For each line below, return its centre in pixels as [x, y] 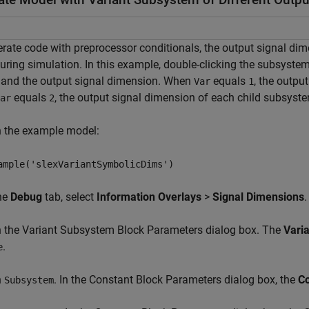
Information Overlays [149, 197]
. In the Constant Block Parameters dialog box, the [176, 280]
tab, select [69, 197]
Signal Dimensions [258, 197]
